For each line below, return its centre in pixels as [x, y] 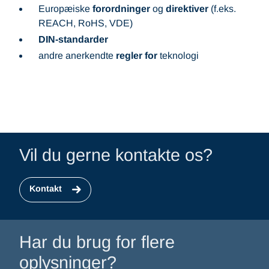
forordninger [121, 9]
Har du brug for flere [97, 242]
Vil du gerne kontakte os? [116, 155]
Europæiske [65, 9]
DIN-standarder [73, 40]
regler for [135, 56]
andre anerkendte [76, 56]
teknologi [178, 56]
